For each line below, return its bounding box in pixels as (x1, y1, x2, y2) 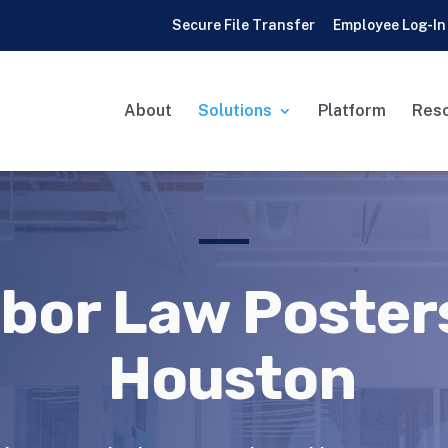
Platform (318, 101, 386, 120)
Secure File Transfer (171, 16, 315, 33)
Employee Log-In (332, 16, 446, 33)
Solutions (198, 101, 272, 120)
